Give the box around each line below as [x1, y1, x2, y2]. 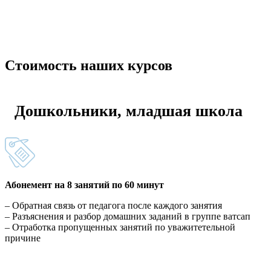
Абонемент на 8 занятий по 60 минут [5, 179, 164, 190]
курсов [128, 57, 172, 73]
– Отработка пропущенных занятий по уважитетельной [5, 221, 235, 232]
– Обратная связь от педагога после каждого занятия [5, 200, 222, 211]
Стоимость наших [5, 57, 128, 73]
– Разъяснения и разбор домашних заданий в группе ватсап [5, 211, 250, 221]
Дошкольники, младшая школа [15, 102, 243, 120]
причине [5, 232, 41, 243]
